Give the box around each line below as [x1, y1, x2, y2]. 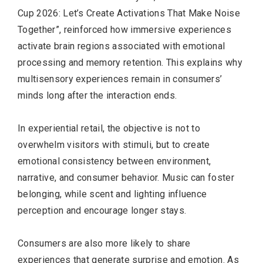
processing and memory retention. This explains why [18, 56, 243, 68]
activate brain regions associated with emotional [18, 40, 225, 52]
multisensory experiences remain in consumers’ [18, 73, 222, 85]
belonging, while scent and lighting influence [18, 188, 207, 200]
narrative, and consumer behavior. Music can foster [18, 171, 235, 183]
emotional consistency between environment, [18, 155, 211, 167]
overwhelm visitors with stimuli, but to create [18, 139, 210, 150]
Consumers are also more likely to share [18, 237, 191, 249]
